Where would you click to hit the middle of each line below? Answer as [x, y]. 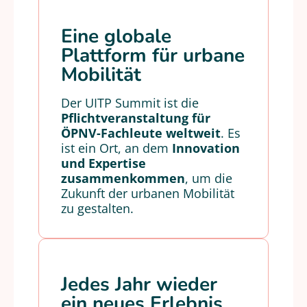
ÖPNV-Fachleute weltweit [141, 133]
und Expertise [103, 163]
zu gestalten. [97, 208]
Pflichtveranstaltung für [136, 118]
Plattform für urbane [153, 56]
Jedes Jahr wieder [139, 284]
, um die [209, 178]
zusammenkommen [123, 178]
